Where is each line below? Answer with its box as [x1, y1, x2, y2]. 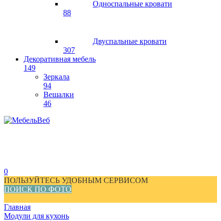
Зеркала [43, 73, 70, 81]
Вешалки [43, 90, 74, 99]
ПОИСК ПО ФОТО [4, 185, 72, 193]
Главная [4, 203, 31, 211]
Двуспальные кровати [93, 37, 167, 45]
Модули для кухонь [4, 212, 69, 220]
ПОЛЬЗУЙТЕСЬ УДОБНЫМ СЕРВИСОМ [4, 176, 148, 184]
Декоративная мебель [24, 55, 96, 63]
